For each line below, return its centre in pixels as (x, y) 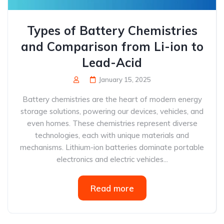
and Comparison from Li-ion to (112, 46)
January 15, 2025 (125, 79)
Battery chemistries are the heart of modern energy (112, 99)
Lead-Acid (112, 62)
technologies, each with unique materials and (112, 135)
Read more (112, 188)
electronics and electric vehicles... (112, 159)
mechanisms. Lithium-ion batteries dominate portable (112, 147)
